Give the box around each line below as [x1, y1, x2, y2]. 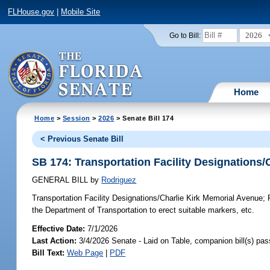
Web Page [67, 248, 104, 257]
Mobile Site [61, 7, 101, 17]
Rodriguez [101, 175, 137, 185]
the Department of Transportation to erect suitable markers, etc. [32, 206, 255, 215]
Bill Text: [32, 248, 65, 257]
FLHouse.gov [8, 7, 55, 17]
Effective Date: [32, 224, 88, 233]
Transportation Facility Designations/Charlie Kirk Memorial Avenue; [32, 193, 266, 203]
